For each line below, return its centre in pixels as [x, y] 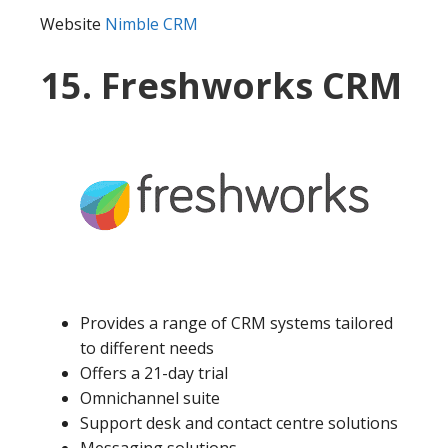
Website [72, 24]
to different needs [147, 348]
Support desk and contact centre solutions [239, 423]
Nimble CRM [151, 24]
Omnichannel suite [150, 398]
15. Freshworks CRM [221, 86]
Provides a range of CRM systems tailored [236, 323]
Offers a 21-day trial [154, 373]
